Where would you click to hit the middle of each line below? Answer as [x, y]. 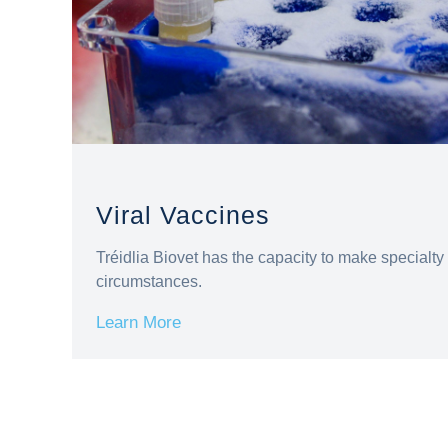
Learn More [138, 322]
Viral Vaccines [183, 215]
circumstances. [149, 281]
